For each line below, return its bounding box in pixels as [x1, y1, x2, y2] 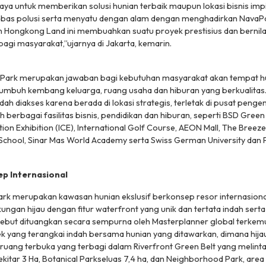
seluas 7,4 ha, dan [97, 254, 166, 265]
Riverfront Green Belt [134, 241, 216, 252]
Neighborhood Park [166, 254, 243, 265]
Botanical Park [42, 254, 97, 265]
